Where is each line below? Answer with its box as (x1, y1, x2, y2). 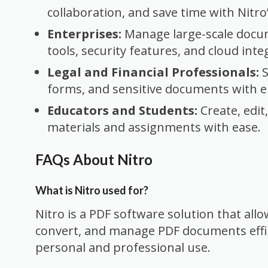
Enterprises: (47, 26, 121, 42)
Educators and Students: (47, 102, 197, 119)
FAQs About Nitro (35, 150, 153, 168)
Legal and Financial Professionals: (47, 64, 259, 81)
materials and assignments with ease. (47, 119, 261, 136)
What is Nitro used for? (35, 184, 148, 197)
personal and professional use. (35, 239, 211, 256)
